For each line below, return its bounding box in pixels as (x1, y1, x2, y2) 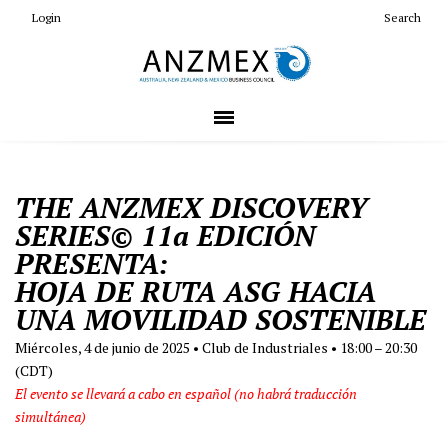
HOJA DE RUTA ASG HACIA (15, 272, 376, 310)
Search (384, 10, 421, 25)
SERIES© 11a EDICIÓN (15, 216, 315, 254)
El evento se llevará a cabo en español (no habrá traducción (15, 383, 357, 403)
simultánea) (15, 406, 89, 426)
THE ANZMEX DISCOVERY (15, 188, 367, 226)
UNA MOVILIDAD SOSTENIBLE (15, 300, 426, 338)
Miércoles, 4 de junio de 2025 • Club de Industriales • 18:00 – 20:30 (15, 337, 417, 357)
